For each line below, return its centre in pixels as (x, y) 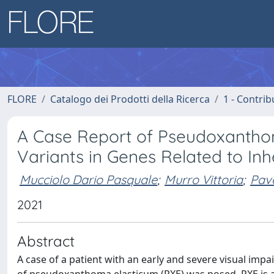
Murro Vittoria (204, 179)
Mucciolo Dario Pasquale (88, 179)
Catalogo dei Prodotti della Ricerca (130, 99)
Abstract (46, 241)
